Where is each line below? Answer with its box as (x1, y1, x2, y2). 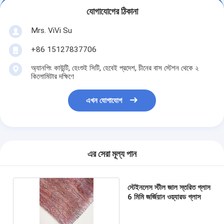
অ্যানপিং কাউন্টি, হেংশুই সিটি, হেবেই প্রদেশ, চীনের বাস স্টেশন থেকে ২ (30, 63, 198, 72)
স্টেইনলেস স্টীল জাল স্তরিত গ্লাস (127, 182, 210, 192)
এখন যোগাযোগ (86, 96, 122, 105)
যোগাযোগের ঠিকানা (86, 6, 138, 17)
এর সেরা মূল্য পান (87, 149, 136, 159)
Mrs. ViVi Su (30, 25, 72, 35)
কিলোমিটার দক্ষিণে (30, 71, 74, 81)
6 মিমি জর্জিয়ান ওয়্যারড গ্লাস (127, 192, 201, 201)
